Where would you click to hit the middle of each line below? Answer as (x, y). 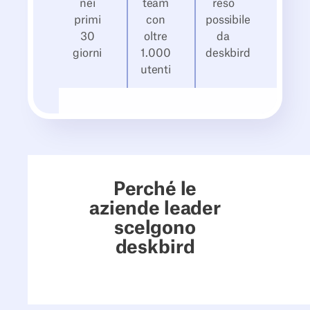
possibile (228, 20)
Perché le (155, 189)
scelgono (155, 228)
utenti (155, 70)
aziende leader (155, 209)
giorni (88, 53)
